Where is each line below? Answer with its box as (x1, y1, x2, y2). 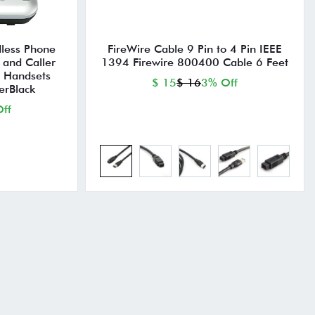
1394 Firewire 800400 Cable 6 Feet (101, 55, 289, 69)
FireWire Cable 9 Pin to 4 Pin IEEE (108, 41, 283, 56)
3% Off (201, 75, 238, 89)
